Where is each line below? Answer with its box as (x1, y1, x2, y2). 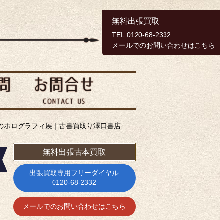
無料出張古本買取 (43, 148, 106, 157)
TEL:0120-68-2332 (112, 31, 171, 39)
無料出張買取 (112, 17, 159, 25)
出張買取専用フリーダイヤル (29, 169, 119, 177)
